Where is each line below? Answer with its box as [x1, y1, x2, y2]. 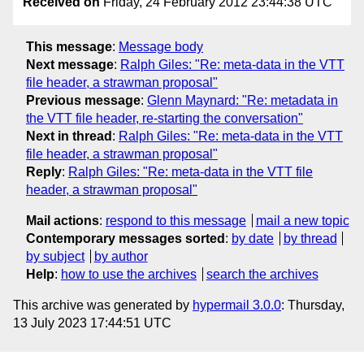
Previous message [26, 93, 141, 107]
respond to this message [106, 213, 246, 227]
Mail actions [26, 213, 99, 227]
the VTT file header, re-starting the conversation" [26, 110, 303, 125]
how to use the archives [61, 266, 197, 281]
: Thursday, [281, 297, 344, 312]
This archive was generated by [13, 297, 193, 312]
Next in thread [26, 128, 112, 143]
